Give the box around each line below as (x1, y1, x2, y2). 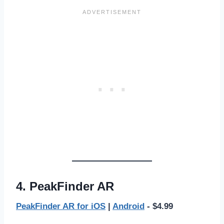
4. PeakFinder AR (16, 179, 114, 193)
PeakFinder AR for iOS (16, 201, 105, 211)
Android (112, 201, 144, 211)
